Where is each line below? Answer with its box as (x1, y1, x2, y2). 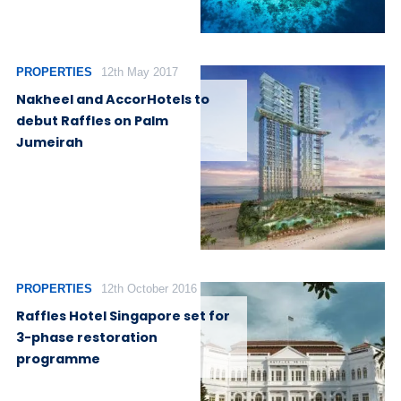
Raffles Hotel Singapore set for (16, 306, 230, 325)
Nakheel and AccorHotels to (16, 90, 209, 108)
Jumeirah (16, 132, 83, 151)
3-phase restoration (16, 328, 158, 346)
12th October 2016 (100, 282, 197, 296)
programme (16, 349, 100, 368)
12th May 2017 (100, 65, 178, 80)
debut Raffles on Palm (16, 111, 168, 130)
